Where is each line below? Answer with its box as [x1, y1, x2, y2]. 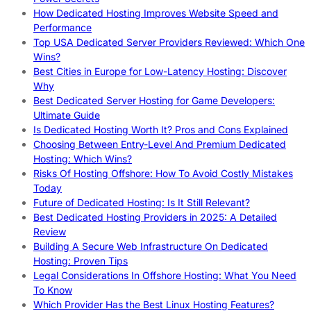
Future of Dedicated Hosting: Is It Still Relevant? [33, 196, 250, 208]
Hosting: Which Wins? [33, 152, 132, 165]
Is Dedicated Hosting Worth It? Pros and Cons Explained [33, 123, 288, 135]
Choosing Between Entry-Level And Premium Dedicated [33, 137, 286, 150]
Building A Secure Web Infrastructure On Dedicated [33, 239, 268, 252]
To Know [33, 283, 72, 296]
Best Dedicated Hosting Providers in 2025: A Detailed [33, 210, 277, 223]
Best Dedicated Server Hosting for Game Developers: [33, 94, 275, 106]
